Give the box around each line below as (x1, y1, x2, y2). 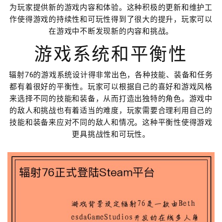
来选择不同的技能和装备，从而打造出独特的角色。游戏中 (9, 94, 213, 103)
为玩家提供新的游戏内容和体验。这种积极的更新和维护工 (9, 3, 213, 12)
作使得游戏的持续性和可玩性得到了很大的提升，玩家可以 (9, 15, 213, 24)
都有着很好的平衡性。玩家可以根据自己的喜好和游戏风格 (9, 82, 213, 91)
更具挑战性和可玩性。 (72, 130, 150, 139)
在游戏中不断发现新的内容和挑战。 (49, 27, 173, 36)
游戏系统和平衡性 (34, 44, 188, 65)
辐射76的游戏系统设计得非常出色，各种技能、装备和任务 (9, 70, 213, 79)
